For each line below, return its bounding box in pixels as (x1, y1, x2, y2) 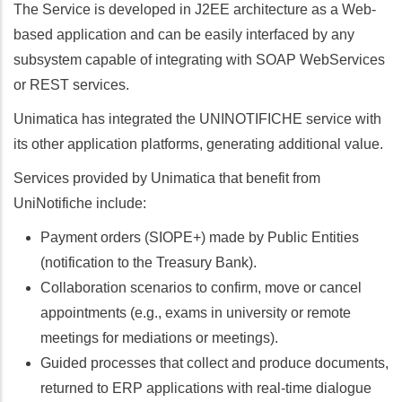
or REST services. (13, 77, 129, 93)
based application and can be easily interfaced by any (13, 27, 354, 43)
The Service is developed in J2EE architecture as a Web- (13, 2, 376, 18)
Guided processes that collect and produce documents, (40, 355, 389, 371)
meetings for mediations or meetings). (40, 330, 278, 346)
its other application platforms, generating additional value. (13, 136, 383, 153)
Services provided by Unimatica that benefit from (13, 170, 320, 187)
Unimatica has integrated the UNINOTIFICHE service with (13, 111, 381, 127)
